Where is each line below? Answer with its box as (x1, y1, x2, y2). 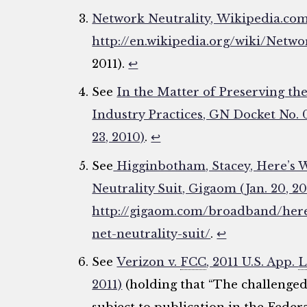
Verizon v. (116, 255, 181, 270)
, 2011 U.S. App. (206, 255, 299, 270)
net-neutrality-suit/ (92, 226, 211, 241)
